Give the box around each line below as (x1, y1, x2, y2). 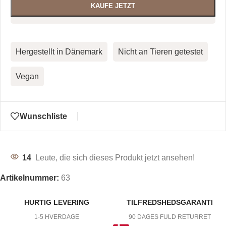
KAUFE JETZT (91, 2, 135, 10)
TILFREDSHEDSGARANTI (126, 198, 213, 207)
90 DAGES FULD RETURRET (128, 213, 211, 221)
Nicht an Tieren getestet (118, 47, 203, 56)
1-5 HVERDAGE (34, 213, 79, 221)
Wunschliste (20, 111, 67, 121)
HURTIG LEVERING (24, 198, 89, 207)
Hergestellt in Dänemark (16, 47, 102, 56)
